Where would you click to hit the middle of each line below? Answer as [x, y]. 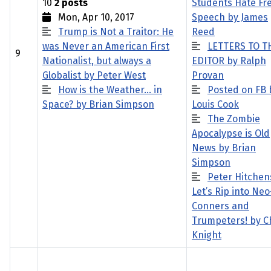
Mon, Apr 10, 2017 [93, 17]
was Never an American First [106, 46]
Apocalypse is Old [231, 133]
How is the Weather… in [110, 90]
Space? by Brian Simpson [98, 104]
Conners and [220, 206]
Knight [207, 235]
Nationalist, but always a [97, 61]
